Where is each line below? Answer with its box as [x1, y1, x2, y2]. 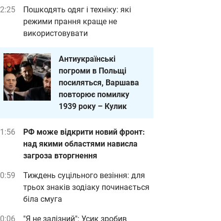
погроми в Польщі [59, 66, 126, 75]
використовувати [23, 29, 88, 38]
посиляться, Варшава [59, 78, 139, 87]
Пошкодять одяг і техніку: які [23, 5, 131, 14]
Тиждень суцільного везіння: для [23, 171, 145, 180]
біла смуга [23, 194, 62, 204]
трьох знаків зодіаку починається [23, 183, 149, 192]
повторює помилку [59, 90, 129, 99]
